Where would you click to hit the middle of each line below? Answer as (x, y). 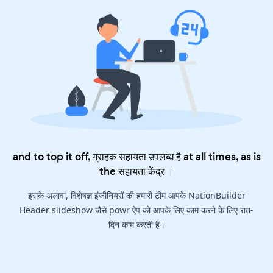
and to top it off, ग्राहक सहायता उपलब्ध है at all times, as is (136, 156)
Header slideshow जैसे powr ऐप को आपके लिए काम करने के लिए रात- (136, 210)
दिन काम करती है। (136, 224)
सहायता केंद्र (141, 171)
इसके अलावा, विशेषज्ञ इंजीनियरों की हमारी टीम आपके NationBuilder (136, 195)
